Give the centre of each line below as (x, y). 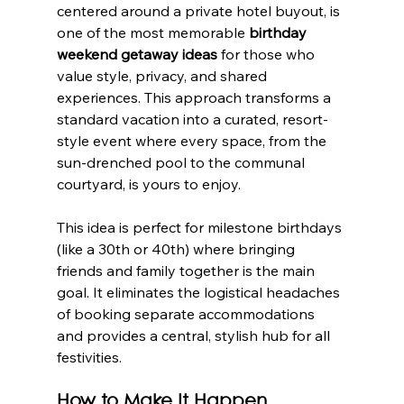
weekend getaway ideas (137, 55)
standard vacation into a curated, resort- (192, 119)
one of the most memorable (152, 33)
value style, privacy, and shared (163, 76)
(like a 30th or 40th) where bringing (177, 249)
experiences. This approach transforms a (195, 98)
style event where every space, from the (193, 141)
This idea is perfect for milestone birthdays (201, 228)
